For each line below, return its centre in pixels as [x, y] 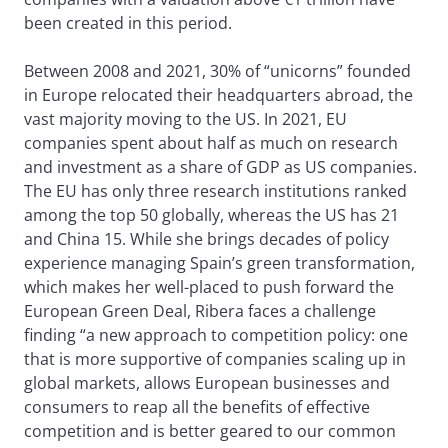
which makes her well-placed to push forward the [209, 286]
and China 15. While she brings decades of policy [206, 238]
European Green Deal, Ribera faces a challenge [200, 310]
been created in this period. [128, 22]
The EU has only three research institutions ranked [215, 190]
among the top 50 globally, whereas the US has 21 [211, 214]
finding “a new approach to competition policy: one [216, 334]
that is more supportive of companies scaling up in [215, 358]
